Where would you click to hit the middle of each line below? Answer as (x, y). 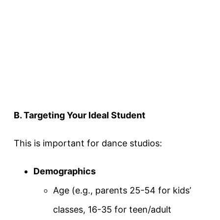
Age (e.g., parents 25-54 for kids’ (122, 191)
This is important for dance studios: (88, 143)
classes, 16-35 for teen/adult (112, 210)
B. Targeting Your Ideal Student (80, 115)
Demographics (65, 171)
